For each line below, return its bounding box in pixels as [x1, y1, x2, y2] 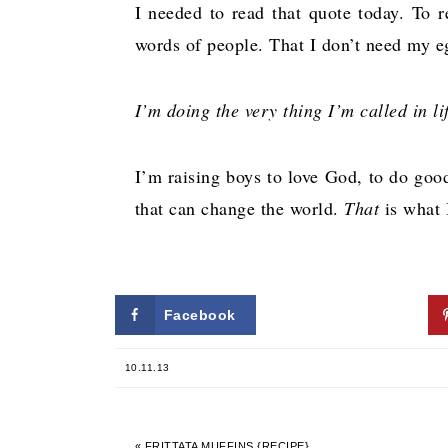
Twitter [320, 306, 370, 323]
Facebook [163, 306, 236, 323]
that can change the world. [134, 196, 344, 220]
